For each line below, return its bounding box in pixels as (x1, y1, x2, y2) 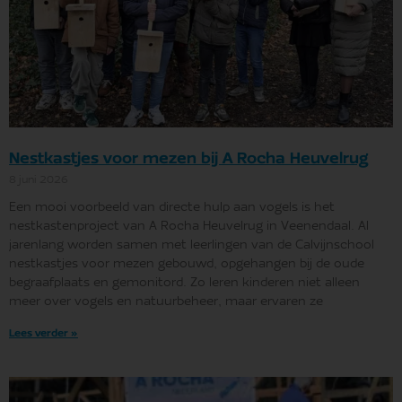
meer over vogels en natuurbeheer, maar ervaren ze (9, 295, 323, 309)
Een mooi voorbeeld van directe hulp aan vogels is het (9, 201, 335, 214)
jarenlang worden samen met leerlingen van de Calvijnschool (9, 239, 374, 252)
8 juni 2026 (9, 174, 68, 186)
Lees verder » (9, 328, 78, 338)
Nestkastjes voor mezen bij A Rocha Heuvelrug (9, 151, 368, 167)
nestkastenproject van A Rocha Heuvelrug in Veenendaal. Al (9, 220, 369, 233)
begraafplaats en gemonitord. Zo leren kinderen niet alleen (9, 276, 360, 290)
